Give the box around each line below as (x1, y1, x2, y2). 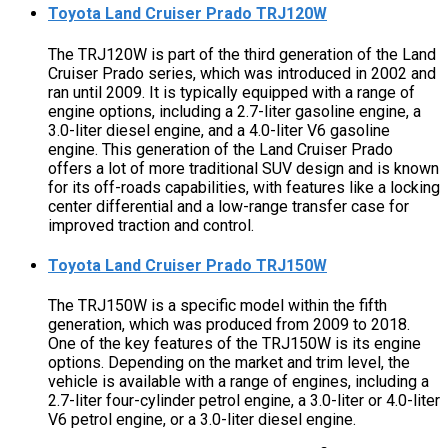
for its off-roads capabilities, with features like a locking (48, 177, 440, 197)
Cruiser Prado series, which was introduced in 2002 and (48, 63, 436, 83)
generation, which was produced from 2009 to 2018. (48, 315, 410, 335)
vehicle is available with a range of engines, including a (48, 372, 429, 392)
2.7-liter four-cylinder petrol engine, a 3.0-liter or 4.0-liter (48, 391, 440, 411)
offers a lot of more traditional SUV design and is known (48, 158, 439, 178)
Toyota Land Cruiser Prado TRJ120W (48, 4, 327, 24)
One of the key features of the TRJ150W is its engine (48, 334, 421, 354)
